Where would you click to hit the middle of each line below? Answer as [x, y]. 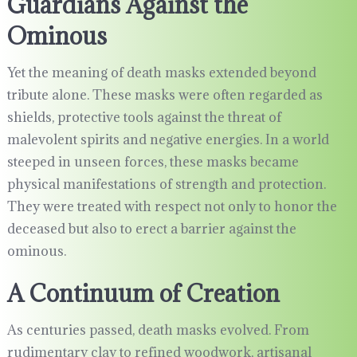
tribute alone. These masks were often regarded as [165, 95]
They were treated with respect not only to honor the [172, 207]
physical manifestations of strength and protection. [166, 184]
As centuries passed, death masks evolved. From [158, 330]
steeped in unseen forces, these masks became [153, 162]
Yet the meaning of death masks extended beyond [161, 73]
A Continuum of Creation [143, 294]
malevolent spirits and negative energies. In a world [168, 140]
